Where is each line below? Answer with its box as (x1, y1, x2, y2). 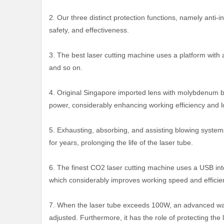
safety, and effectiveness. (49, 26, 129, 34)
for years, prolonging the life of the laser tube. (49, 138, 193, 146)
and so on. (49, 63, 82, 71)
